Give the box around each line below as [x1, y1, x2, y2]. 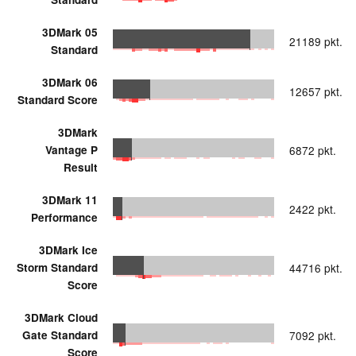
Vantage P [45, 141, 98, 157]
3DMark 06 [42, 74, 98, 90]
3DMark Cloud [25, 309, 98, 325]
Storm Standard [17, 259, 98, 275]
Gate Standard [22, 327, 98, 342]
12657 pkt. [289, 83, 342, 99]
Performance [31, 209, 98, 225]
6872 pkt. [289, 141, 336, 158]
